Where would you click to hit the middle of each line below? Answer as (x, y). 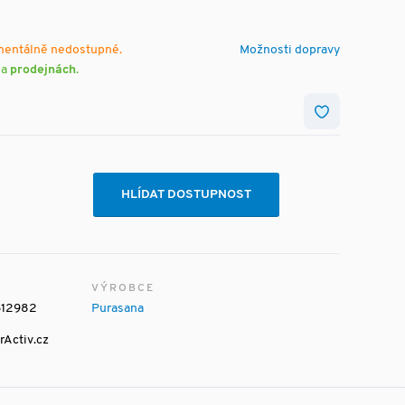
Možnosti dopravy (290, 50)
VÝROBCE (123, 288)
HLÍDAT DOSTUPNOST (187, 195)
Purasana (118, 309)
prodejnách (43, 70)
